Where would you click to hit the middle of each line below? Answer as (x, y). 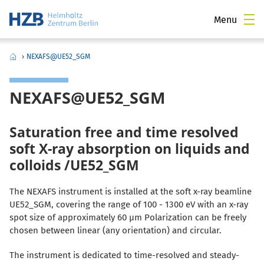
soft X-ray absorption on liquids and (130, 148)
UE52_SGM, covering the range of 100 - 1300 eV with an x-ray (129, 204)
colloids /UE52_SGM (74, 165)
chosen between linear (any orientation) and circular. (115, 230)
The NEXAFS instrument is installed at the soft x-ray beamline (131, 191)
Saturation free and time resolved (124, 132)
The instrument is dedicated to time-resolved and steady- (124, 255)
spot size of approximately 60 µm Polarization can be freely (128, 217)
